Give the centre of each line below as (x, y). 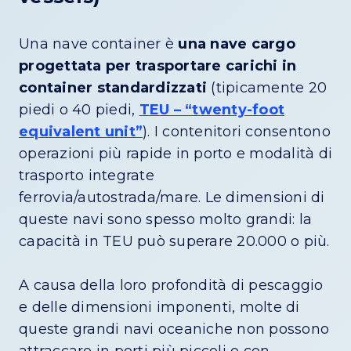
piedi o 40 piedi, (79, 110)
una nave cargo (237, 44)
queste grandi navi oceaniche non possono (174, 329)
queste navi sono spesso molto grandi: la (165, 220)
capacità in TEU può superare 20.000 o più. (174, 242)
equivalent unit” (81, 132)
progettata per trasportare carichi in (158, 66)
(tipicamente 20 (267, 88)
